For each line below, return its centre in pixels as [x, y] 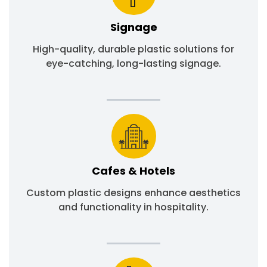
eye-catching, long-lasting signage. [133, 64]
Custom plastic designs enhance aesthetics [133, 193]
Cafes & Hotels [133, 171]
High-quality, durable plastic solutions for [133, 49]
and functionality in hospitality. [133, 207]
